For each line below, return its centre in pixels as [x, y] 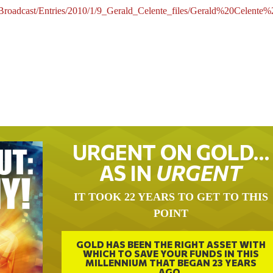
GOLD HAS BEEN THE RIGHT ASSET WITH [171, 244]
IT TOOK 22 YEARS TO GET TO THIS [171, 197]
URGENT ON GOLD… [171, 152]
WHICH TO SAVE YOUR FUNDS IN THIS [171, 253]
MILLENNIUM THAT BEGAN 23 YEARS [171, 262]
